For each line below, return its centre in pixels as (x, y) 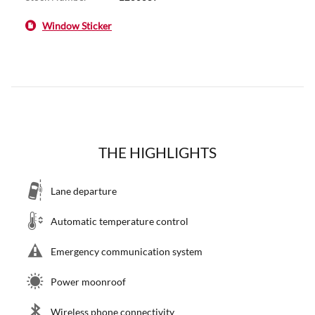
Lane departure (84, 191)
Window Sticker (77, 25)
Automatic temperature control (120, 221)
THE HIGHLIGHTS (157, 152)
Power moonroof (88, 281)
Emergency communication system (127, 251)
